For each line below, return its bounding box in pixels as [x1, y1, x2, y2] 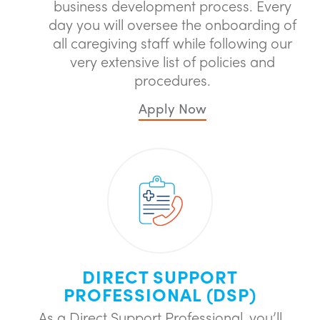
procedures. [134, 69, 211, 90]
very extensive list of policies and [70, 51, 275, 71]
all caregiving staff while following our [53, 32, 292, 53]
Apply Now [139, 98, 206, 118]
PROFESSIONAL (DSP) [63, 281, 257, 307]
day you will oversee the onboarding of [49, 14, 296, 34]
